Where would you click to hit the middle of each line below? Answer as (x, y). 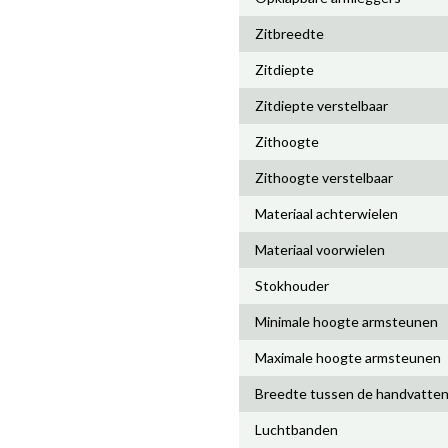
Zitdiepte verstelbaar (321, 105)
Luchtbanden (296, 429)
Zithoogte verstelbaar (324, 177)
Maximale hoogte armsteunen (348, 357)
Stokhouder (292, 285)
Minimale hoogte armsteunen (346, 321)
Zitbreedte (289, 33)
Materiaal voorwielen (320, 249)
